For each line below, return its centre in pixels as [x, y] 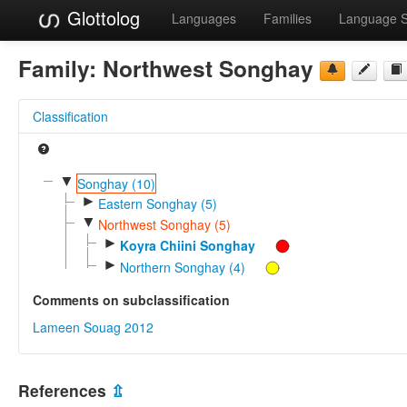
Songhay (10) [116, 183]
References [65, 391]
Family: [60, 68]
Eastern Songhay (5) [157, 203]
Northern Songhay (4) [182, 268]
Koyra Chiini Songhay [187, 245]
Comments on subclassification [131, 300]
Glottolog [101, 18]
